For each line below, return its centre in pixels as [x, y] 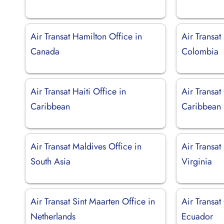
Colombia [200, 51]
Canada [45, 51]
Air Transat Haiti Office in [78, 91]
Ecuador [197, 216]
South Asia [50, 161]
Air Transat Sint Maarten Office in [93, 201]
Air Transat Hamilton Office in [86, 36]
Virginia [197, 161]
